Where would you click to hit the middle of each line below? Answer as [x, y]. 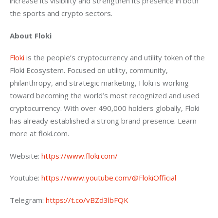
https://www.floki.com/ [81, 155]
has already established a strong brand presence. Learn [104, 121]
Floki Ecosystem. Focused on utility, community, [90, 70]
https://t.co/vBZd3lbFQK [88, 200]
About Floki [31, 35]
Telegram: [28, 200]
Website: [26, 155]
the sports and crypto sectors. [61, 13]
